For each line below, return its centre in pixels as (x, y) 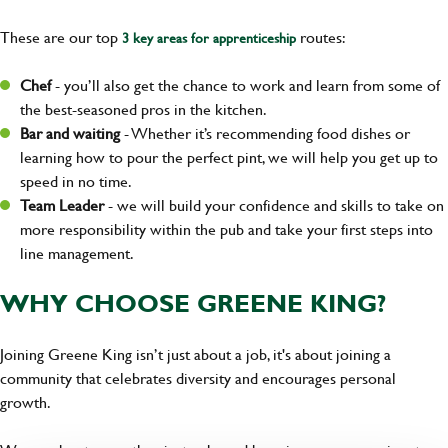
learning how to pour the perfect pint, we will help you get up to (229, 157)
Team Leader (64, 205)
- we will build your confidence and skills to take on (276, 205)
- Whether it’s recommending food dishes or (267, 133)
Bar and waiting (72, 133)
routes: (321, 37)
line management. (77, 253)
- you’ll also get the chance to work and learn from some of (247, 85)
